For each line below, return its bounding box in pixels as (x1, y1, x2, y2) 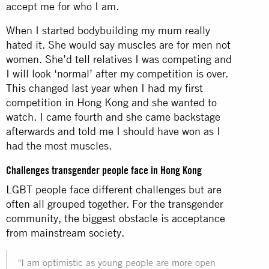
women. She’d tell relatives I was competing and (6, 52, 232, 65)
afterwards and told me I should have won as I (6, 124, 220, 138)
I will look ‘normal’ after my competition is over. (6, 67, 228, 80)
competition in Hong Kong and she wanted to (6, 95, 217, 109)
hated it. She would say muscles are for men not (6, 38, 231, 51)
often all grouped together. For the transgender (6, 197, 223, 210)
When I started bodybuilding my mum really (6, 23, 210, 37)
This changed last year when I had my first (6, 81, 203, 94)
